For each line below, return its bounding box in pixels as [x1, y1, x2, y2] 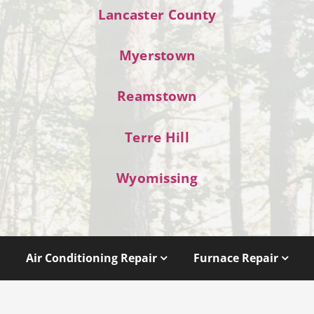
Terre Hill [125, 127, 189, 146]
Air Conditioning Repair [26, 250, 158, 266]
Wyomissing [116, 168, 198, 187]
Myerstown [118, 46, 196, 65]
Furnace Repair [193, 250, 278, 266]
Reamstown [117, 86, 197, 106]
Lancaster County [97, 5, 217, 25]
